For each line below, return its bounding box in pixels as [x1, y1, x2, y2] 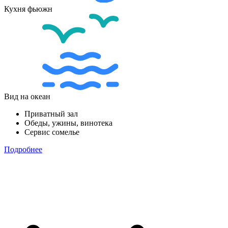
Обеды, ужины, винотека [24, 118, 112, 127]
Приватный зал [24, 109, 78, 118]
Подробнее [4, 145, 42, 154]
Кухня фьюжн [4, 4, 52, 13]
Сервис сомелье [24, 127, 79, 136]
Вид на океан [4, 92, 50, 101]
